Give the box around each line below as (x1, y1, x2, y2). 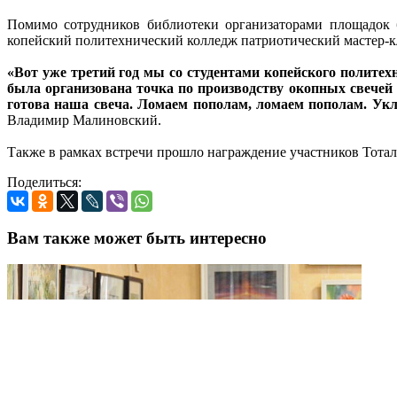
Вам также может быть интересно (7, 228, 267, 247)
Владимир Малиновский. (7, 112, 161, 128)
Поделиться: (7, 174, 82, 190)
